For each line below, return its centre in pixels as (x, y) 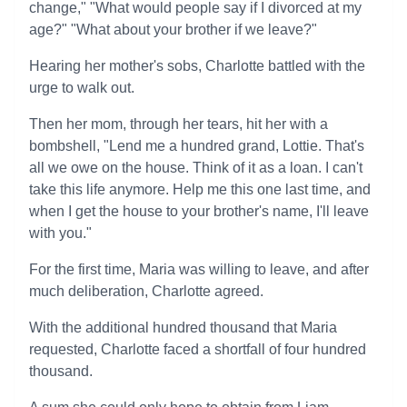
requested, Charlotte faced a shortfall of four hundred (198, 349)
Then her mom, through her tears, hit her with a (179, 124)
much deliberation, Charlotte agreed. (146, 291)
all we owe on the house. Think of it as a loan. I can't (196, 168)
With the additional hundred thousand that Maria (183, 328)
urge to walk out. (82, 88)
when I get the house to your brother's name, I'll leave (199, 211)
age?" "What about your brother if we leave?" (173, 30)
